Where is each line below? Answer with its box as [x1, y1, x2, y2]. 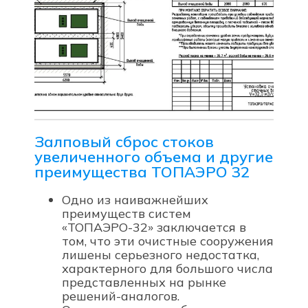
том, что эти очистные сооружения [62, 233, 274, 250]
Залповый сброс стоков [34, 132, 214, 152]
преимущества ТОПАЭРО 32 [34, 162, 250, 182]
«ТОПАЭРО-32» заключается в [62, 219, 246, 236]
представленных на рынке [62, 274, 226, 291]
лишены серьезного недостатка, [62, 247, 259, 263]
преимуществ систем [62, 206, 191, 222]
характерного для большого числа [62, 261, 273, 277]
